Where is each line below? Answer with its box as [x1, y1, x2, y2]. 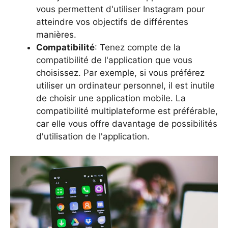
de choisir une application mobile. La [36, 93, 186, 103]
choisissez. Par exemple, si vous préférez [36, 67, 205, 78]
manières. [36, 29, 79, 40]
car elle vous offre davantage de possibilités [36, 118, 217, 129]
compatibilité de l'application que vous [36, 54, 192, 65]
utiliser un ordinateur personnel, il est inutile [36, 80, 215, 91]
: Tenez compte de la [95, 42, 181, 52]
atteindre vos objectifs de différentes [36, 16, 188, 27]
